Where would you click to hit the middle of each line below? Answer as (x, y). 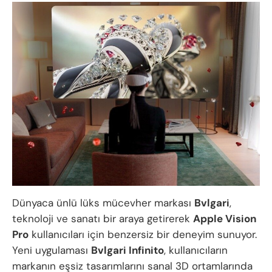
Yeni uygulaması (52, 250)
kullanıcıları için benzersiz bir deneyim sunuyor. (143, 234)
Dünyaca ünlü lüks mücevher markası (103, 202)
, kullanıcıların (196, 250)
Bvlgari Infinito (127, 250)
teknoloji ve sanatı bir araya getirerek (103, 218)
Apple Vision (225, 218)
